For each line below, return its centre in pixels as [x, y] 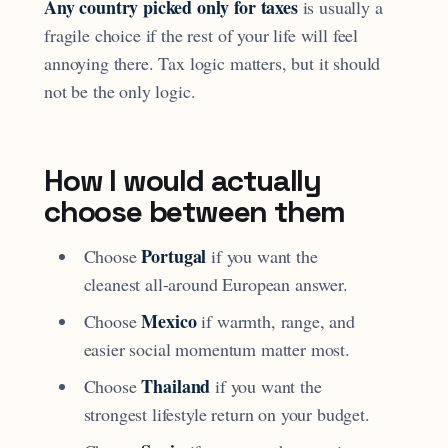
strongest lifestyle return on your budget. [226, 413]
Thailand [176, 385]
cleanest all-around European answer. [215, 283]
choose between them [195, 211]
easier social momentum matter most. [216, 348]
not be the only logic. [120, 90]
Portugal [174, 255]
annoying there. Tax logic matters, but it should [212, 62]
